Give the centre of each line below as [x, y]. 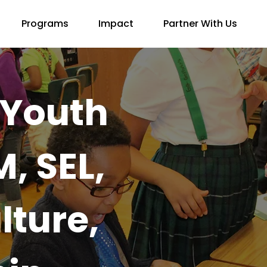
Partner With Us [200, 24]
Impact [116, 24]
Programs [45, 24]
